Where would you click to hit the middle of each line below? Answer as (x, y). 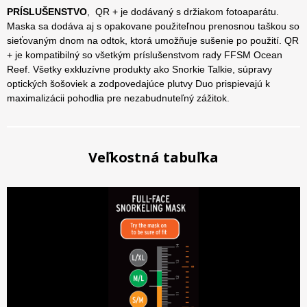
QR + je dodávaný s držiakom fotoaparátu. (187, 12)
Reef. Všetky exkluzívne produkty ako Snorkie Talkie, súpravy (139, 70)
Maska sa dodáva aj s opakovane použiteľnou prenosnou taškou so (153, 26)
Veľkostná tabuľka (153, 158)
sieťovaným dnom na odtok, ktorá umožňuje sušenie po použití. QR (153, 41)
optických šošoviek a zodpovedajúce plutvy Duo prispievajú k (138, 84)
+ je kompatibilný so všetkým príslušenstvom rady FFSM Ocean (145, 55)
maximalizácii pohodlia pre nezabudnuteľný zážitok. (118, 98)
